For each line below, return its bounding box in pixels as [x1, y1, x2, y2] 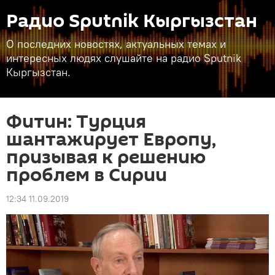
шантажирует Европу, [6, 126, 216, 153]
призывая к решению [6, 144, 206, 171]
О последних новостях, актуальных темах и [6, 37, 226, 51]
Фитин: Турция [6, 109, 146, 135]
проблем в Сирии [6, 162, 167, 188]
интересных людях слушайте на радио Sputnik [6, 51, 241, 65]
